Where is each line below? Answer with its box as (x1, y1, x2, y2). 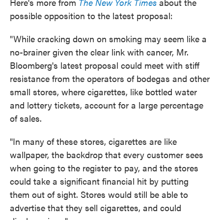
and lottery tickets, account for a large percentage (10, 99, 203, 111)
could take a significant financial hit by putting (10, 175, 189, 187)
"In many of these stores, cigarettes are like (10, 135, 177, 147)
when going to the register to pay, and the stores (10, 162, 198, 174)
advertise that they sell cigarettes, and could (10, 201, 181, 214)
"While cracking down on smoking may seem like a (10, 32, 207, 45)
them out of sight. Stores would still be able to (10, 188, 188, 200)
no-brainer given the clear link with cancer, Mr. (10, 46, 189, 58)
